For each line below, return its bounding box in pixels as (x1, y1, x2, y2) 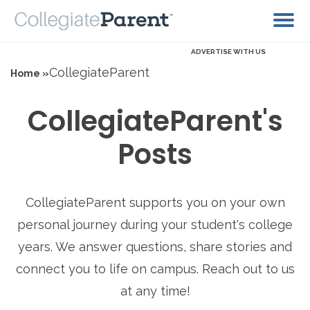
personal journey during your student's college (17, 217, 293, 232)
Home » (10, 68, 49, 80)
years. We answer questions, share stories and (18, 239, 292, 255)
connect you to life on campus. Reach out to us (15, 262, 295, 277)
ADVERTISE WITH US (191, 48, 266, 56)
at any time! (120, 284, 190, 299)
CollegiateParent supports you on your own (25, 195, 285, 210)
